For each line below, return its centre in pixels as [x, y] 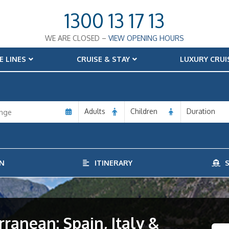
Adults [95, 111]
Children [144, 111]
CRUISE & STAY [103, 59]
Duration [201, 111]
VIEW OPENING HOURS [146, 38]
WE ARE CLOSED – [77, 38]
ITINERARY [111, 163]
